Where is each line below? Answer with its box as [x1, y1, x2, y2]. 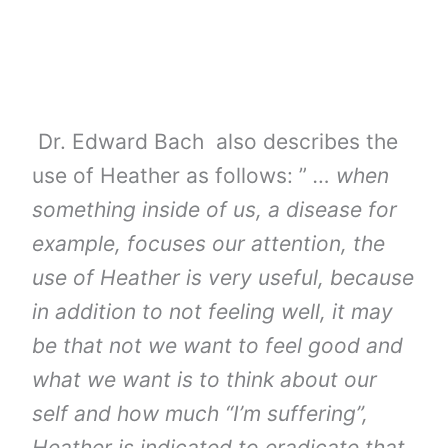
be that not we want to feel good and [32, 332, 404, 358]
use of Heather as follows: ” [32, 162, 314, 188]
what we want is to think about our [32, 366, 378, 392]
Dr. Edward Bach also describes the [32, 128, 399, 154]
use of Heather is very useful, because [32, 264, 415, 290]
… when [313, 162, 390, 188]
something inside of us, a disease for [32, 196, 398, 222]
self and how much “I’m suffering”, [32, 400, 369, 426]
